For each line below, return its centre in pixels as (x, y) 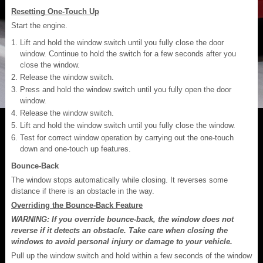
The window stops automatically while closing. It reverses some (119, 180)
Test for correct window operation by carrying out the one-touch (127, 137)
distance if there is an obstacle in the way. (83, 191)
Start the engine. (39, 25)
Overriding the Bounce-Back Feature (77, 205)
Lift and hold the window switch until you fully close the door (122, 42)
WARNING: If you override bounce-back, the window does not (122, 219)
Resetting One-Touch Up (55, 11)
